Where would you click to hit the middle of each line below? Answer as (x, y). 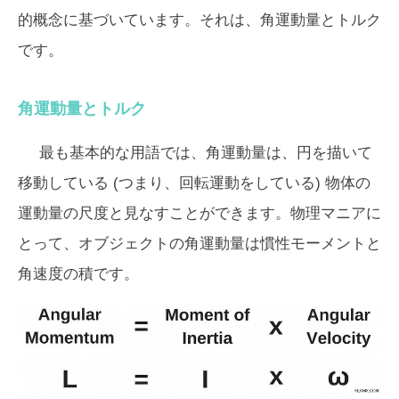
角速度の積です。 (78, 273)
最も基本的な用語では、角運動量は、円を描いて (206, 152)
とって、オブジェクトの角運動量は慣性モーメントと (199, 243)
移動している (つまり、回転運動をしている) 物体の (194, 183)
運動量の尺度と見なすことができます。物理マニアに (199, 213)
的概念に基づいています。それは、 (139, 20)
